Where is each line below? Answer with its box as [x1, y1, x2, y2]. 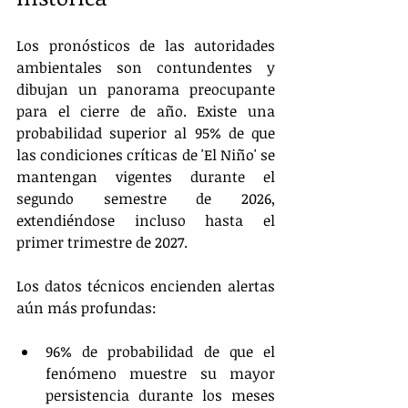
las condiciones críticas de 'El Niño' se [16, 145, 275, 165]
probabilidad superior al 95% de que [16, 123, 275, 143]
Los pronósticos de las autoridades [16, 36, 275, 56]
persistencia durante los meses [46, 385, 275, 405]
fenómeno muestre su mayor [46, 363, 275, 383]
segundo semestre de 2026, [16, 189, 275, 209]
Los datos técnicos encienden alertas [16, 276, 275, 296]
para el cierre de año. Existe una [16, 101, 275, 121]
